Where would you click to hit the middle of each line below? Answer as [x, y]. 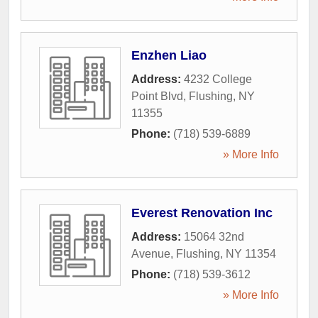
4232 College [218, 79]
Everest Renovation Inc [202, 213]
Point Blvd [157, 96]
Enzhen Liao [169, 55]
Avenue [151, 254]
